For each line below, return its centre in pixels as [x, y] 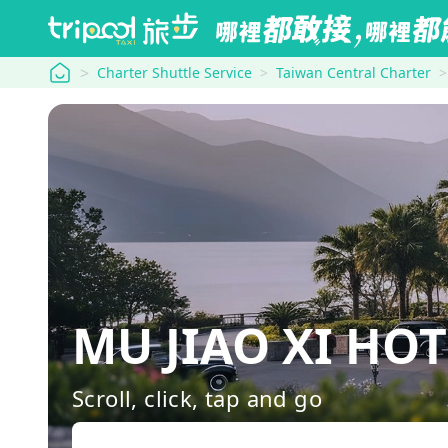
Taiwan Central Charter [353, 72]
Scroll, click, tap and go [197, 397]
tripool [72, 70]
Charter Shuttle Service [174, 72]
